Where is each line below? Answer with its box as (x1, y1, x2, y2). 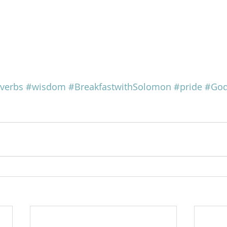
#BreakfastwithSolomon (68, 81, 171, 93)
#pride (174, 81, 202, 93)
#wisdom (26, 81, 66, 93)
